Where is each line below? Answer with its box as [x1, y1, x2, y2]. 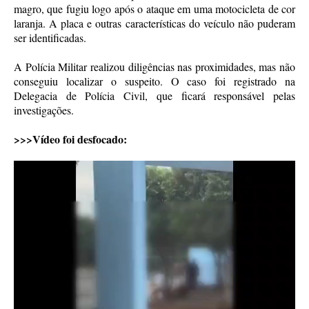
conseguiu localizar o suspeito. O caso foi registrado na [14, 73, 295, 88]
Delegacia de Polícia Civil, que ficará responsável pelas [14, 88, 295, 103]
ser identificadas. [14, 30, 86, 45]
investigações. [14, 102, 74, 117]
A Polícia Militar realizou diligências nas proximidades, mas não [14, 59, 295, 74]
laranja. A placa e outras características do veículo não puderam [14, 15, 295, 30]
